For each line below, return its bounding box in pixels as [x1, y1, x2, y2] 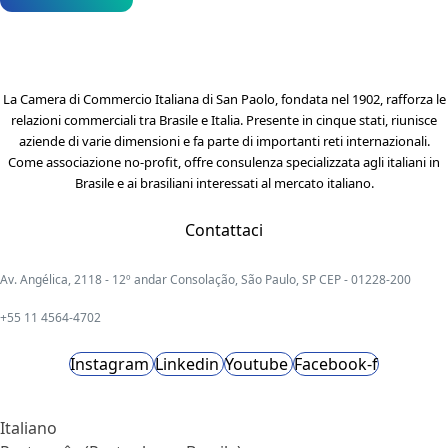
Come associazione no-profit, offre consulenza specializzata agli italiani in [8, 153, 440, 171]
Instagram [70, 353, 149, 375]
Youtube [225, 353, 288, 375]
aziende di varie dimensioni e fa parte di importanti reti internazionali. [18, 132, 430, 150]
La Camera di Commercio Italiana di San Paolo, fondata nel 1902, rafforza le [2, 90, 446, 108]
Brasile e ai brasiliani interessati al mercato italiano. [74, 174, 374, 192]
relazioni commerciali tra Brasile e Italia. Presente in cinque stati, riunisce [11, 111, 437, 129]
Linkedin [155, 353, 219, 375]
